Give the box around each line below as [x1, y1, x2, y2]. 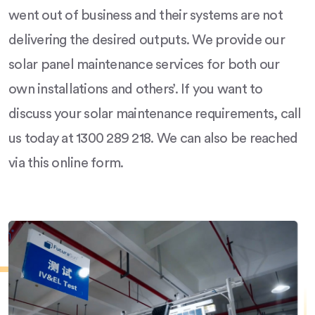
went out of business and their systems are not [8, 8, 283, 23]
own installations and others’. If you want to [8, 82, 263, 97]
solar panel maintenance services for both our [8, 58, 280, 72]
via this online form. [8, 156, 124, 171]
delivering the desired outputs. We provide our [8, 33, 285, 48]
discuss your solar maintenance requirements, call [8, 107, 302, 122]
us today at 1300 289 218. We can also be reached [8, 131, 298, 146]
